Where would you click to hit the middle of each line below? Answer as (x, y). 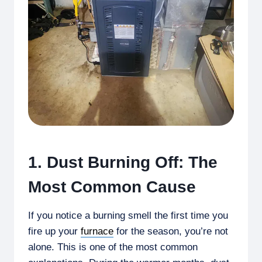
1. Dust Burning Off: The (123, 163)
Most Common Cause (112, 187)
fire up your (54, 232)
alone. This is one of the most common (113, 247)
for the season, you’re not (171, 232)
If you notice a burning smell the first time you (128, 216)
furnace (97, 232)
